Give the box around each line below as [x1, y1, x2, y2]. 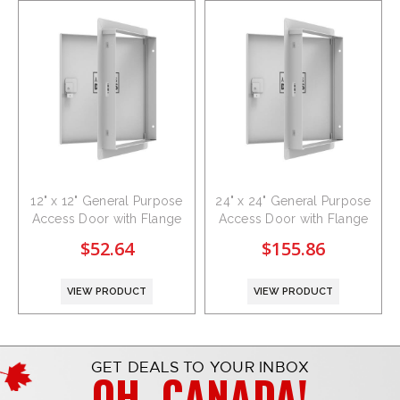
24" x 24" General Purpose [215, 194, 371, 209]
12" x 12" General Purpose [30, 194, 183, 209]
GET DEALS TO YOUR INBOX [90, 358, 310, 378]
